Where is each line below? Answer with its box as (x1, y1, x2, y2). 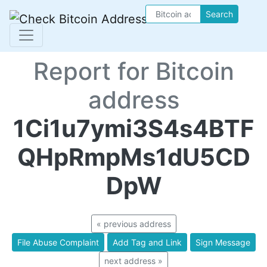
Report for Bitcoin (33, 57, 234, 86)
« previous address (96, 219, 171, 229)
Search (206, 9, 233, 19)
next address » (104, 256, 163, 266)
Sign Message (195, 237, 250, 247)
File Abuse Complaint (17, 237, 99, 247)
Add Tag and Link (112, 237, 182, 247)
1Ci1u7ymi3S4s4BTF (13, 114, 254, 143)
